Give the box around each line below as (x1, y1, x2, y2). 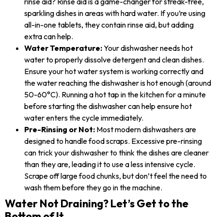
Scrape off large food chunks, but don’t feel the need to (24, 171, 207, 181)
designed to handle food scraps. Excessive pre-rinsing (24, 136, 202, 146)
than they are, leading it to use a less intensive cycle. (24, 159, 195, 170)
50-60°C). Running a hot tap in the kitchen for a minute (24, 90, 206, 100)
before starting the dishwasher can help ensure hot (24, 101, 192, 111)
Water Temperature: (24, 43, 102, 53)
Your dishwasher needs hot (102, 43, 193, 53)
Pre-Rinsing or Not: (24, 124, 95, 135)
